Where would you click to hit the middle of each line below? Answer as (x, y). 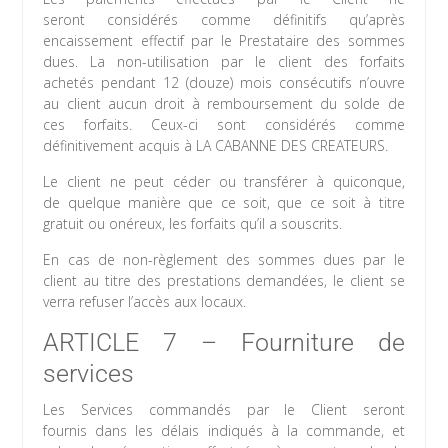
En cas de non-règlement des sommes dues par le (224, 260)
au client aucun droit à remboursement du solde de (224, 104)
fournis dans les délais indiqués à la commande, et (224, 431)
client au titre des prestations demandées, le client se (224, 281)
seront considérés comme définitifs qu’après (224, 20)
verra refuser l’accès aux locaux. (145, 302)
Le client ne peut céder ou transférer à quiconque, (224, 182)
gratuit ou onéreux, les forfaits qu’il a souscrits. (193, 224)
